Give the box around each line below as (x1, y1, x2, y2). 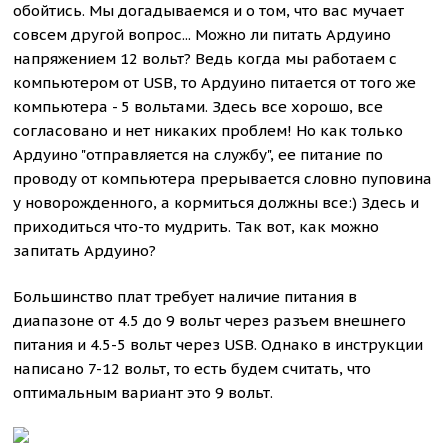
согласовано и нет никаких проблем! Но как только (13, 121, 404, 140)
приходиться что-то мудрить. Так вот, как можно (13, 217, 380, 236)
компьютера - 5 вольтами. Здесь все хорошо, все (13, 97, 384, 116)
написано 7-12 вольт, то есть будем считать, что (13, 359, 372, 378)
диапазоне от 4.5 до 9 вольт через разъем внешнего (13, 311, 407, 330)
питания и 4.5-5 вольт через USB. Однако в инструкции (13, 335, 424, 354)
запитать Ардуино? (13, 241, 157, 260)
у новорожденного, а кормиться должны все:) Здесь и (13, 193, 420, 212)
